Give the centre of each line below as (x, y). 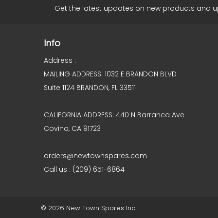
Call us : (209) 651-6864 (84, 169)
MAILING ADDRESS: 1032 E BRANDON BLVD (110, 74)
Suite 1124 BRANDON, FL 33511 (90, 88)
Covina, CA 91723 (72, 128)
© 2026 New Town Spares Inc (88, 208)
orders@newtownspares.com (95, 156)
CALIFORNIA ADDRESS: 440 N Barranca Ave (115, 115)
